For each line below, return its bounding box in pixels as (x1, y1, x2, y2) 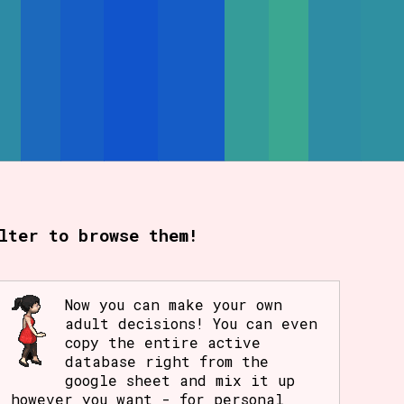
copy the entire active (65, 333, 262, 353)
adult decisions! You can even (65, 314, 318, 334)
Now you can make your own (65, 295, 283, 315)
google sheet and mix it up (65, 371, 296, 390)
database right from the (65, 352, 270, 372)
